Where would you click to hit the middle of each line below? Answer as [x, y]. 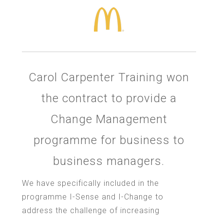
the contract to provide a [109, 98]
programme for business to [109, 140]
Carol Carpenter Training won [109, 77]
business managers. [109, 161]
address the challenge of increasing [91, 210]
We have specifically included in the [90, 183]
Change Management [109, 119]
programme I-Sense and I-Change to [92, 197]
